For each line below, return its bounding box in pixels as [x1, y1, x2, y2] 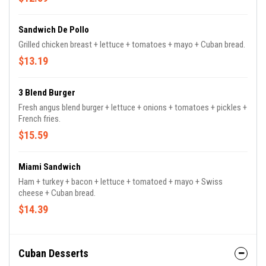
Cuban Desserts [18, 247, 88, 259]
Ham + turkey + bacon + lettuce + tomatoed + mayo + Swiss [18, 176, 223, 187]
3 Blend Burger [18, 87, 75, 98]
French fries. [18, 113, 61, 124]
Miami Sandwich [18, 161, 81, 172]
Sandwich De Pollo [18, 24, 89, 35]
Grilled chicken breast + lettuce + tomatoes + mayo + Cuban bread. [18, 39, 245, 50]
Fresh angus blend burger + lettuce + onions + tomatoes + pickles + [18, 102, 247, 113]
